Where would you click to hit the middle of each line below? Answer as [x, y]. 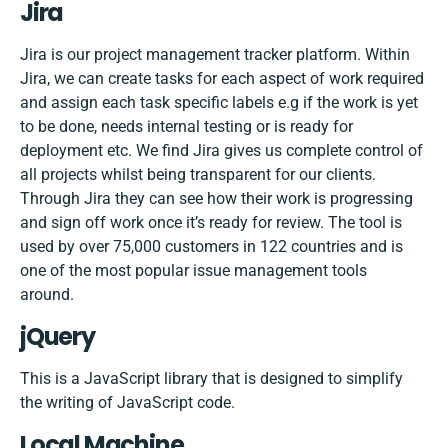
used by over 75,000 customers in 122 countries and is [211, 247]
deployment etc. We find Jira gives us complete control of [221, 151]
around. [49, 295]
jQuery [57, 337]
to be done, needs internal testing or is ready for [186, 127]
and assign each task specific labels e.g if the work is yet [219, 103]
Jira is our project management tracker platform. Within [215, 55]
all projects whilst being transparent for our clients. [198, 175]
